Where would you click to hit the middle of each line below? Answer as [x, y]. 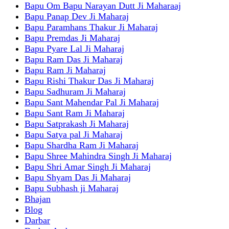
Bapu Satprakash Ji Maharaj [77, 124]
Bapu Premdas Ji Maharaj [72, 38]
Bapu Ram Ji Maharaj [65, 70]
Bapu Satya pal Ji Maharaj [74, 134]
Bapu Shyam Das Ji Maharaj [78, 177]
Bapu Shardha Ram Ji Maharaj [82, 145]
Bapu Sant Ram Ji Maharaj [75, 113]
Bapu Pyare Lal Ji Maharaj [74, 49]
